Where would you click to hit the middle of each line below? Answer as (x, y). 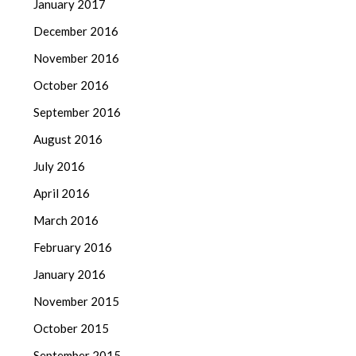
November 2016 (77, 58)
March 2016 (66, 221)
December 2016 (76, 31)
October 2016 (72, 85)
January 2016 (70, 275)
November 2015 (77, 302)
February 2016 (73, 248)
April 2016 (62, 193)
